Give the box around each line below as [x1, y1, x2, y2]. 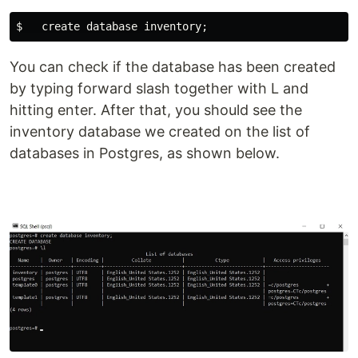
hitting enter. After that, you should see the [10, 101, 302, 118]
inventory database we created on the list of [10, 122, 310, 140]
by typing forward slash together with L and [10, 79, 308, 97]
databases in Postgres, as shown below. [10, 144, 280, 161]
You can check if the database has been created [10, 58, 336, 75]
